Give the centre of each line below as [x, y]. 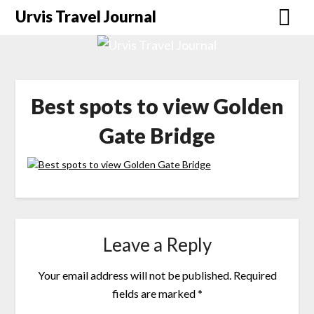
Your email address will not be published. [134, 275]
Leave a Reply [157, 245]
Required [255, 275]
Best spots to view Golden [157, 106]
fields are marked [155, 294]
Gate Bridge [157, 136]
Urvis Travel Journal [86, 16]
